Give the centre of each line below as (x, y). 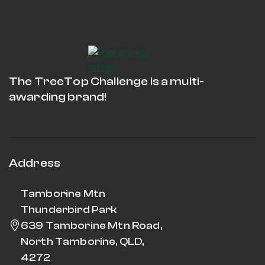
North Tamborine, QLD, (83, 241)
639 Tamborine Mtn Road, (91, 225)
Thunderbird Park (69, 209)
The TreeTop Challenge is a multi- (107, 81)
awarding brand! (58, 96)
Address (35, 163)
